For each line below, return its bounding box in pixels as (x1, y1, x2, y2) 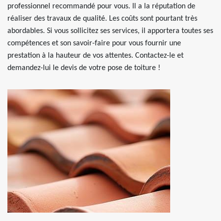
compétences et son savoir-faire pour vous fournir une (7, 39, 181, 47)
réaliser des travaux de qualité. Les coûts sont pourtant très (7, 15, 197, 23)
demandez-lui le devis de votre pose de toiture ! (7, 64, 160, 72)
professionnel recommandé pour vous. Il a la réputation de (7, 2, 195, 10)
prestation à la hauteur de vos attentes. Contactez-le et (7, 52, 184, 60)
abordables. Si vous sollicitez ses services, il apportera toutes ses (7, 27, 213, 35)
